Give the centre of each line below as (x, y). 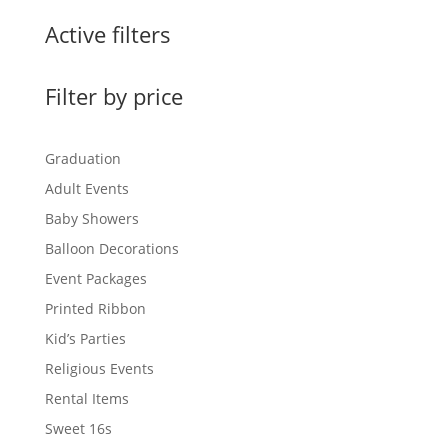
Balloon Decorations (111, 248)
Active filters (107, 33)
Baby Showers (91, 218)
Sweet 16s (78, 428)
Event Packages (95, 278)
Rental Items (86, 398)
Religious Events (99, 368)
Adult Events (86, 188)
